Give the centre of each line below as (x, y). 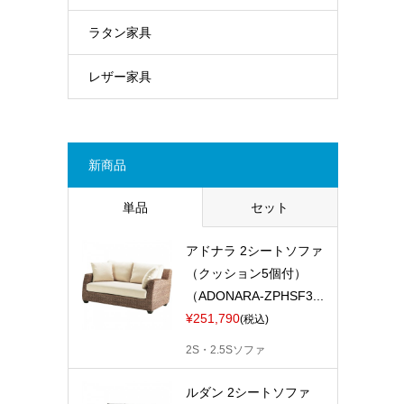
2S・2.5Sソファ (225, 349)
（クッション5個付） (246, 274)
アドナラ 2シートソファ (254, 251)
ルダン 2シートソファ (248, 393)
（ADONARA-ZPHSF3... (254, 296)
